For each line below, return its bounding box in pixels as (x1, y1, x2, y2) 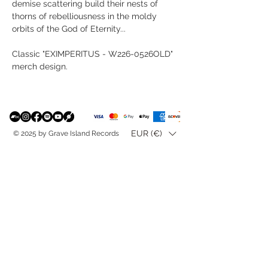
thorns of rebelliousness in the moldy (12, 11, 157, 21)
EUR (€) (131, 129, 162, 139)
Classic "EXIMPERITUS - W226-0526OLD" (12, 48, 173, 59)
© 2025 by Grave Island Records (13, 129, 119, 138)
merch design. (12, 61, 70, 71)
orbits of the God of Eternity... (12, 23, 126, 33)
